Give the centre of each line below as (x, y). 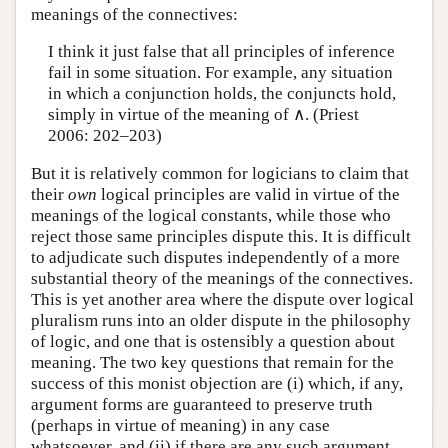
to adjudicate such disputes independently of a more (215, 257)
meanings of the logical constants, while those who (211, 215)
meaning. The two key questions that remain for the (212, 362)
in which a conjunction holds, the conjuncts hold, (221, 94)
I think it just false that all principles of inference (221, 52)
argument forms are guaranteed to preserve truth (202, 404)
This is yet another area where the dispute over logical (222, 299)
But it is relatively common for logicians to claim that (220, 173)
